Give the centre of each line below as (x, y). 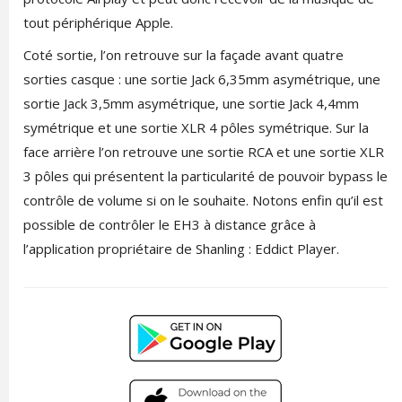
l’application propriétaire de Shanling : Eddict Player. (181, 249)
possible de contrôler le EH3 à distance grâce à (169, 225)
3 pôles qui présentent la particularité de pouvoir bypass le (205, 176)
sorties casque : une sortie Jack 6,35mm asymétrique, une (201, 79)
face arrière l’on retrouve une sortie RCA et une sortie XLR (203, 152)
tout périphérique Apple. (98, 23)
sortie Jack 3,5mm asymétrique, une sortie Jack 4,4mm (191, 104)
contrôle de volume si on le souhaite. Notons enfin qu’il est (203, 201)
